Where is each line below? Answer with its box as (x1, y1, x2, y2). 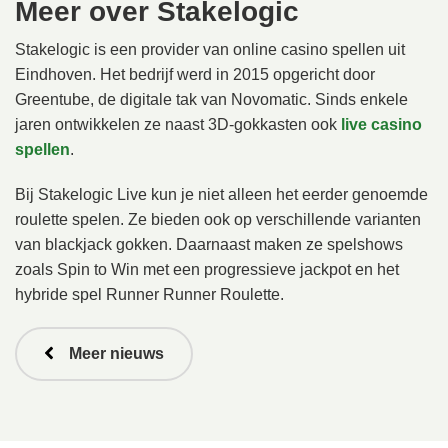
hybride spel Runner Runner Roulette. (15, 286, 284, 303)
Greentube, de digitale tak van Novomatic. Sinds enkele (15, 91, 408, 108)
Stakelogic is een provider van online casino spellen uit (15, 41, 405, 58)
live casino (341, 116, 422, 133)
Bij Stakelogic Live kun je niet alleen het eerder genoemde (15, 186, 428, 203)
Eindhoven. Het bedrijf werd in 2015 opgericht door (15, 66, 375, 83)
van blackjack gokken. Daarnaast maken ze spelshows (15, 236, 403, 253)
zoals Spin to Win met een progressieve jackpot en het (15, 261, 399, 278)
